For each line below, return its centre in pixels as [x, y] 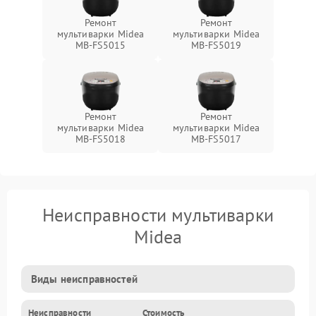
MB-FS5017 [216, 139]
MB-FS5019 [216, 45]
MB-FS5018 [101, 139]
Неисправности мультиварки [158, 215]
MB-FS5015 [101, 45]
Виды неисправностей [84, 279]
